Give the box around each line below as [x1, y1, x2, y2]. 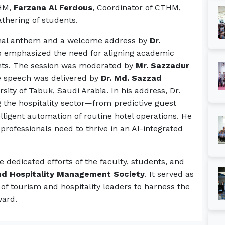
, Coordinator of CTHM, [92, 2, 181, 12]
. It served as [145, 169, 194, 179]
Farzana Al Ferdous [14, 2, 92, 12]
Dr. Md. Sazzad [101, 73, 162, 83]
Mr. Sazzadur [136, 60, 189, 70]
